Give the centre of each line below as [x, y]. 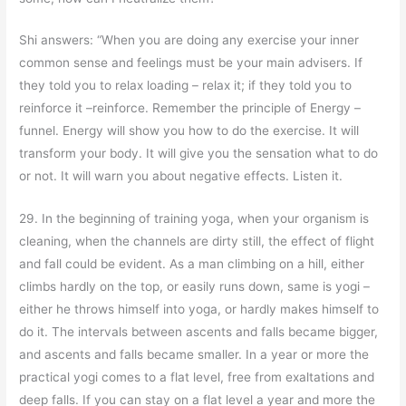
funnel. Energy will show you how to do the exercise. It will [189, 131]
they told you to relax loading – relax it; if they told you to [186, 86]
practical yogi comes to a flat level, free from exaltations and [197, 377]
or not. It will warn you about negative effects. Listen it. [181, 176]
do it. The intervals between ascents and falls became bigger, [199, 332]
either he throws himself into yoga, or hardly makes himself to [199, 309]
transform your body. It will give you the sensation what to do [199, 154]
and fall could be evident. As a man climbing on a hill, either [192, 264]
